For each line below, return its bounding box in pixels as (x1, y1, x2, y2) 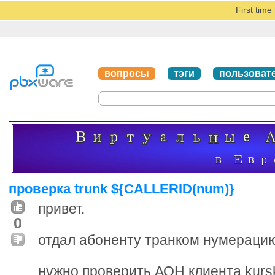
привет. (38, 200, 85, 217)
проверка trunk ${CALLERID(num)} (9, 180, 234, 196)
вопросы (104, 68, 149, 79)
